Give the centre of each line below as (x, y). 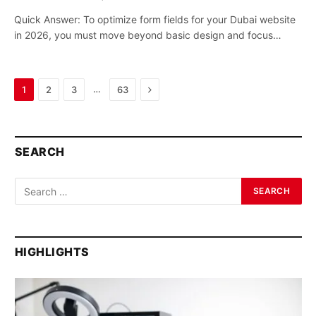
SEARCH (40, 152)
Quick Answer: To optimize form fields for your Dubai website (155, 19)
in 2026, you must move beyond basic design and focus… (148, 35)
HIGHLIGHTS (52, 252)
